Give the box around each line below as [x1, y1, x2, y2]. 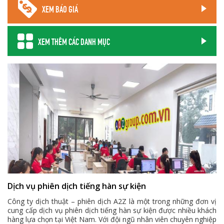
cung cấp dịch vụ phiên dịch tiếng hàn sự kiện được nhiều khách [7, 205, 216, 215]
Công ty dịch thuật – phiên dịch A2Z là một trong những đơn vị [7, 196, 216, 206]
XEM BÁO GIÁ [42, 2, 78, 14]
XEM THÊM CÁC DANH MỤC [38, 34, 110, 47]
